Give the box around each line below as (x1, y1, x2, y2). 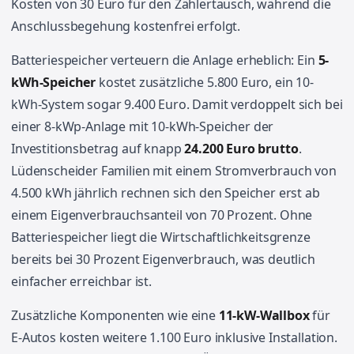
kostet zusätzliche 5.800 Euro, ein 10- (96, 73, 314, 91)
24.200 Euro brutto (184, 140, 299, 157)
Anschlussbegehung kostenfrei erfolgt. (11, 17, 241, 35)
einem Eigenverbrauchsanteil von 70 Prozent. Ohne (11, 206, 313, 224)
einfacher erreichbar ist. (11, 273, 152, 290)
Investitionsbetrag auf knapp (11, 140, 185, 157)
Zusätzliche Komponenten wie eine (11, 307, 219, 324)
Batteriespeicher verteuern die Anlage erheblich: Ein (11, 51, 318, 69)
